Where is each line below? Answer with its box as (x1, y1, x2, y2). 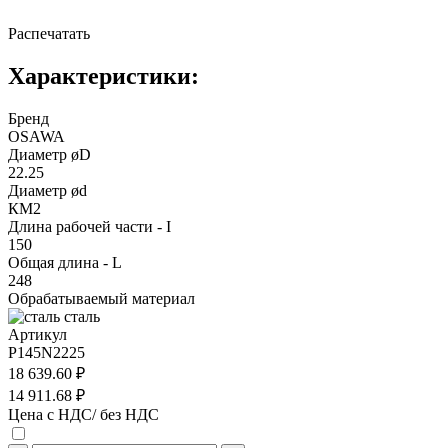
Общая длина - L (8, 253, 122, 271)
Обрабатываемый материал (8, 289, 195, 307)
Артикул (8, 325, 67, 343)
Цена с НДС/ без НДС (8, 405, 159, 423)
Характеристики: (8, 62, 199, 89)
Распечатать (8, 24, 90, 42)
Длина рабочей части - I (8, 217, 171, 235)
